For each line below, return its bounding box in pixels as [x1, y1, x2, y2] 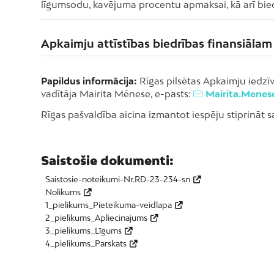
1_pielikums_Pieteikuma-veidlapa [45, 200, 172, 210]
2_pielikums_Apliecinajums [45, 213, 147, 223]
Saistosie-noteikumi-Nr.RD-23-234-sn [45, 174, 190, 185]
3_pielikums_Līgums [45, 226, 122, 236]
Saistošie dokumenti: [41, 153, 174, 168]
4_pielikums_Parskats [45, 239, 127, 249]
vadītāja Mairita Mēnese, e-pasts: [41, 87, 193, 99]
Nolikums [45, 187, 81, 198]
